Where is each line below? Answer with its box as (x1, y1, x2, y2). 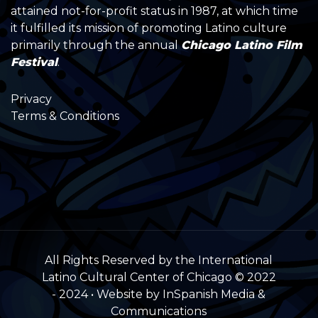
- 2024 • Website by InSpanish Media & (52, 287, 266, 301)
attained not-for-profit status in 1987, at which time (11, 4, 298, 18)
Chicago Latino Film (181, 38, 302, 52)
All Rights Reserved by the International (45, 253, 273, 267)
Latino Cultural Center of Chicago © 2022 (41, 270, 276, 284)
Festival (11, 55, 57, 69)
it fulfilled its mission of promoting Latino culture (11, 21, 287, 35)
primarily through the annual (11, 38, 181, 52)
